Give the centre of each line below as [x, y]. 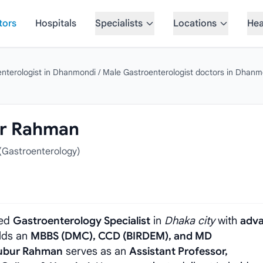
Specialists [119, 23]
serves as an [96, 251]
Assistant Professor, [178, 251]
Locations [195, 23]
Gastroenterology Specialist [82, 221]
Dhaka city [190, 221]
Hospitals [56, 23]
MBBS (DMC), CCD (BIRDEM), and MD [121, 236]
